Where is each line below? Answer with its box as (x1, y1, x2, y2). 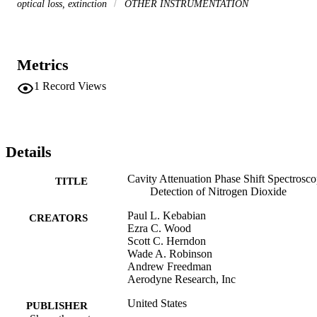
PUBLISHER (26, 299, 88, 311)
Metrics (17, 55, 69, 74)
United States (127, 296, 187, 309)
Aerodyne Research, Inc (127, 272, 236, 285)
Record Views (42, 79, 106, 92)
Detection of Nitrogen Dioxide (150, 185, 287, 197)
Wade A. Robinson (127, 247, 212, 260)
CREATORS (29, 212, 88, 224)
